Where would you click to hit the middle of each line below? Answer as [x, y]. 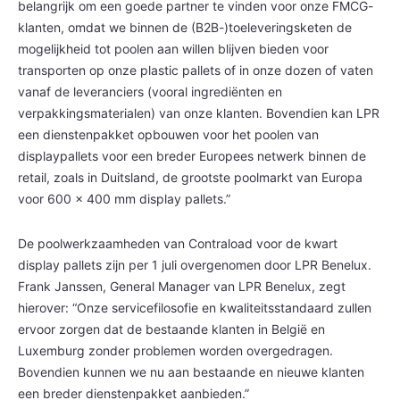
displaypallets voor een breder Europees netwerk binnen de [192, 155]
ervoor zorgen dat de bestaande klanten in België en [171, 329]
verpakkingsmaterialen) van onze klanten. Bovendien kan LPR [199, 112]
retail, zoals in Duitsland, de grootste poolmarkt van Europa [190, 177]
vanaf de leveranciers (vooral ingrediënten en [150, 91]
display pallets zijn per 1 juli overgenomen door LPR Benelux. [195, 264]
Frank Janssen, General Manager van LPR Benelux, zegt [182, 286]
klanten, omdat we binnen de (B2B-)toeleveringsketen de [185, 27]
